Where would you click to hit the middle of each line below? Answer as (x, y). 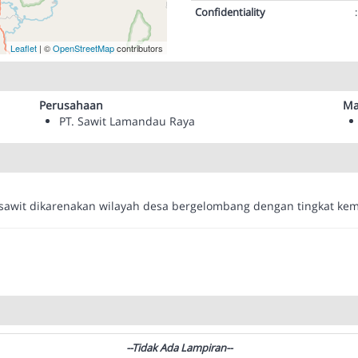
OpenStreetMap (84, 48)
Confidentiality (231, 12)
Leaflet (24, 48)
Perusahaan (71, 105)
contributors (139, 48)
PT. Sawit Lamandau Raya (127, 121)
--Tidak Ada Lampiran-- (179, 348)
